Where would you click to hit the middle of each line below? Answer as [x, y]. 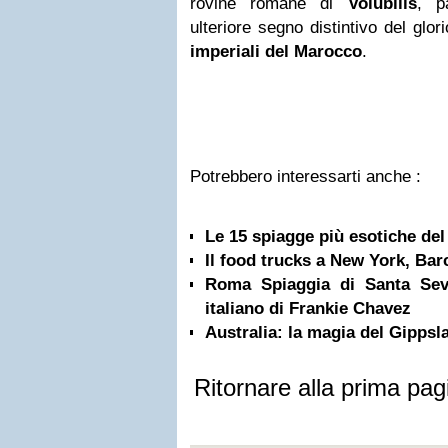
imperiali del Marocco [276, 51]
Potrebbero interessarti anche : [305, 176]
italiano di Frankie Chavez [308, 308]
